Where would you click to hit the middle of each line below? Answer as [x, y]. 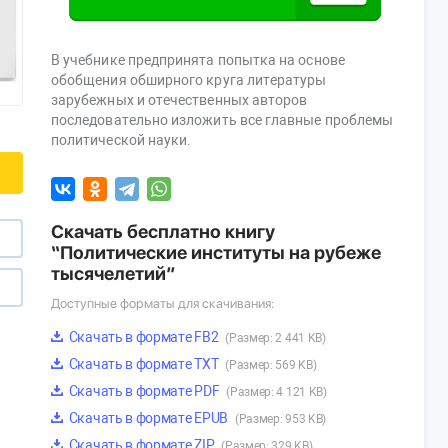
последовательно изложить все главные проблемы [222, 120]
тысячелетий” [113, 274]
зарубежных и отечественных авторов [179, 100]
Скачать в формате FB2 [144, 337]
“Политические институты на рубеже [216, 253]
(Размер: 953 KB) [280, 419]
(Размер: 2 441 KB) [275, 338]
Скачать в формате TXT [144, 364]
